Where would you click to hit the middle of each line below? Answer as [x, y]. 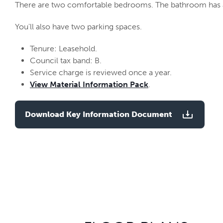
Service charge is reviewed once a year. [101, 72]
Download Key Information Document [99, 114]
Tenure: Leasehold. [63, 48]
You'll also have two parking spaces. [78, 26]
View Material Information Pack [89, 84]
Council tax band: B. [66, 60]
